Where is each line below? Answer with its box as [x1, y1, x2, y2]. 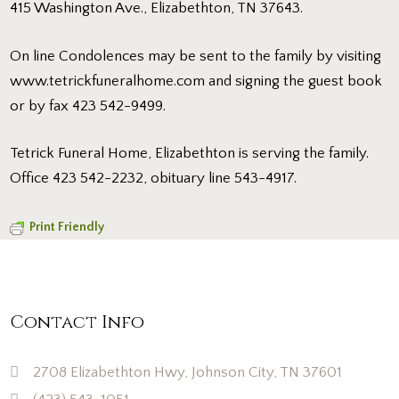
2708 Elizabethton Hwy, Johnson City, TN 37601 [32, 363, 342, 380]
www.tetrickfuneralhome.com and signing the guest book [10, 72, 383, 89]
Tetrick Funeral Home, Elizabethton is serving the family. [10, 145, 370, 162]
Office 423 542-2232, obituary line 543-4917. [10, 170, 297, 187]
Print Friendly [29, 219, 105, 234]
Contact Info [10, 310, 145, 334]
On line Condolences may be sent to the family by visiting [10, 47, 382, 64]
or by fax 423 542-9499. [10, 97, 167, 114]
